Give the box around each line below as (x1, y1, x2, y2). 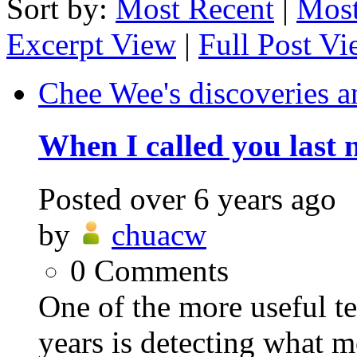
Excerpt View (6, 27, 176, 62)
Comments (94, 253, 229, 288)
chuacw (112, 217, 206, 252)
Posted (38, 181, 122, 216)
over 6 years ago (130, 181, 336, 216)
